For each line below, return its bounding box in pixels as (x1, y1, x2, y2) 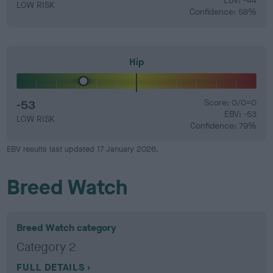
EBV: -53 (224, 108, 257, 120)
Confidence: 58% (189, 5, 257, 18)
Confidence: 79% (190, 120, 257, 132)
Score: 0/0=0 (204, 97, 257, 108)
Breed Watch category (16, 221, 117, 234)
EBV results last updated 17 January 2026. (7, 144, 159, 154)
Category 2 (16, 239, 77, 255)
